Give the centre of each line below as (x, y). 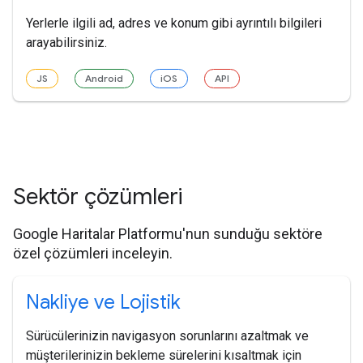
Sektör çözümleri (98, 196)
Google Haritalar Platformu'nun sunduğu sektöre (168, 233)
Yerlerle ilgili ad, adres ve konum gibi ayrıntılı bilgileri (174, 23)
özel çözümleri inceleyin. (93, 253)
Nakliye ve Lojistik (103, 302)
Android (104, 78)
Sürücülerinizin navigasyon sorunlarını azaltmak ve (167, 335)
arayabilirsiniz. (66, 42)
